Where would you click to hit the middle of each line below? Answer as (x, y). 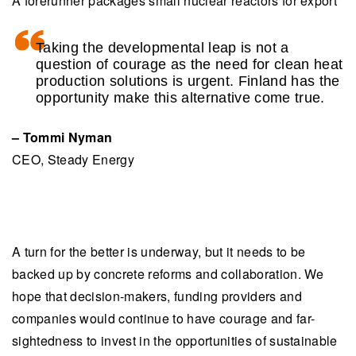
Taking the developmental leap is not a (163, 47)
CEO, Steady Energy (73, 159)
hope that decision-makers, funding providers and (157, 296)
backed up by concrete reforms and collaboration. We (168, 273)
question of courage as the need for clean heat (190, 64)
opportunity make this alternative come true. (180, 97)
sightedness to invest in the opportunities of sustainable (175, 340)
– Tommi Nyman (62, 137)
